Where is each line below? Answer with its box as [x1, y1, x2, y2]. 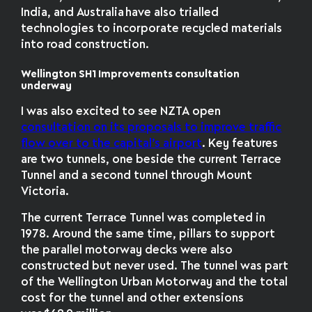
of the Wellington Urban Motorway [21, 277, 216, 288]
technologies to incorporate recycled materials [21, 23, 283, 34]
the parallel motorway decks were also [21, 245, 233, 256]
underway [21, 81, 72, 91]
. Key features [202, 138, 279, 149]
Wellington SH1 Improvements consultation [21, 69, 240, 79]
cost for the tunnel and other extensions [21, 293, 244, 304]
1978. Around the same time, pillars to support [21, 229, 276, 240]
